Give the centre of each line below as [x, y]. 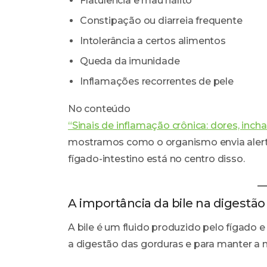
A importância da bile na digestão [167, 204]
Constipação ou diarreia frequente [161, 21]
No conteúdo [99, 109]
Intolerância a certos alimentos [153, 41]
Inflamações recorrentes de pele [157, 82]
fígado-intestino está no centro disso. [156, 159]
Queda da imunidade [130, 61]
